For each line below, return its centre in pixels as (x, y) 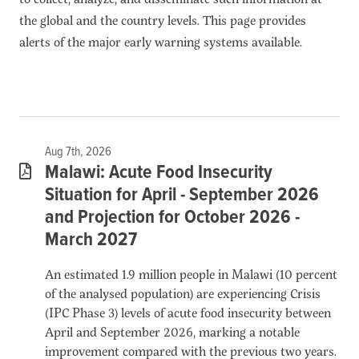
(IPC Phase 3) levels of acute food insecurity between (188, 312)
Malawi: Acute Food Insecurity (159, 172)
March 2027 (91, 240)
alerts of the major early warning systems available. (161, 41)
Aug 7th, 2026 (78, 151)
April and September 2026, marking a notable (172, 331)
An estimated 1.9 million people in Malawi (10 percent (191, 273)
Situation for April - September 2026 (182, 195)
